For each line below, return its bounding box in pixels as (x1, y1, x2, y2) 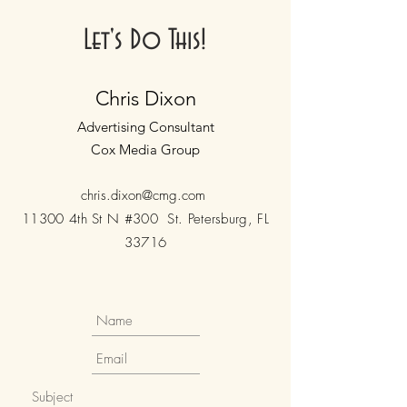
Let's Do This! (84, 25, 206, 56)
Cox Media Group (91, 141, 200, 158)
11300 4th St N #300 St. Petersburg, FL (22, 210, 269, 228)
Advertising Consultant (76, 118, 214, 135)
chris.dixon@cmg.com (81, 186, 205, 204)
